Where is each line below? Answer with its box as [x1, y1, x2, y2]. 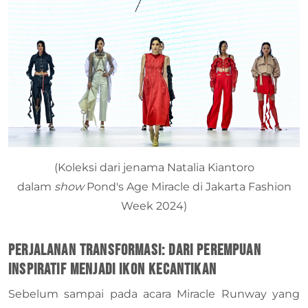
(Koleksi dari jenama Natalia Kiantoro [54, 161, 254, 175]
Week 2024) [121, 199, 187, 213]
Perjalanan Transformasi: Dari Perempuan [8, 241, 261, 261]
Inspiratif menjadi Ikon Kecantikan [8, 260, 217, 280]
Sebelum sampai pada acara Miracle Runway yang [8, 287, 300, 301]
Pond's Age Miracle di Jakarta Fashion [86, 180, 291, 194]
